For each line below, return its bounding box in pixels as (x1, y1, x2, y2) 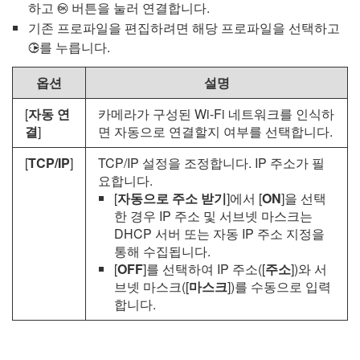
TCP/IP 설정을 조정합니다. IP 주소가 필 (98, 153, 325, 172)
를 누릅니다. (39, 37, 110, 56)
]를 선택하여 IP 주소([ (143, 259, 265, 278)
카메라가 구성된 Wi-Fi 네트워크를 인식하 (98, 104, 334, 123)
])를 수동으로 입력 (227, 276, 331, 296)
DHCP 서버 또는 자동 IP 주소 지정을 (114, 223, 325, 243)
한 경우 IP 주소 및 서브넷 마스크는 (114, 206, 313, 225)
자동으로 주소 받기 (117, 188, 227, 207)
